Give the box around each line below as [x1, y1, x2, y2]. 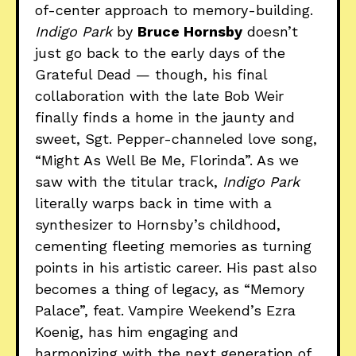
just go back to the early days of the [35, 44, 285, 61]
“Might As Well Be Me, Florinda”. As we [35, 151, 299, 168]
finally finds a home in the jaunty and [35, 108, 295, 126]
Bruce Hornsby [137, 22, 242, 40]
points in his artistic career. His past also [35, 258, 317, 276]
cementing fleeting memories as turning [35, 237, 311, 254]
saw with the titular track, [35, 172, 218, 190]
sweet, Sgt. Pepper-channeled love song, [35, 130, 317, 147]
